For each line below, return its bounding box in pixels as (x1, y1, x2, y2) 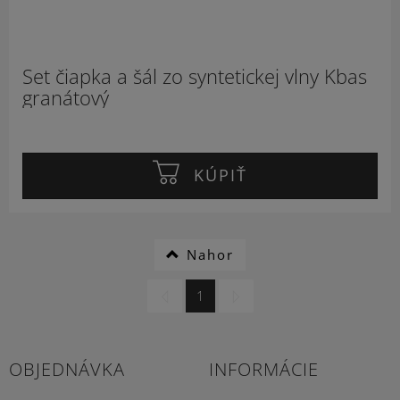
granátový (22, 84, 109, 111)
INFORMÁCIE (209, 357, 319, 381)
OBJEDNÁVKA (9, 357, 125, 381)
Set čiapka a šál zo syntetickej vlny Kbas (22, 62, 367, 89)
